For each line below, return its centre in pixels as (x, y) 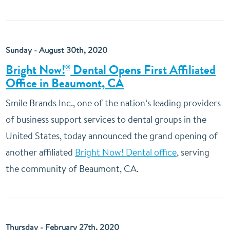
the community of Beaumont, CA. (72, 169)
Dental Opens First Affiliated (143, 70)
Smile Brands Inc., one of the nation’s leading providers (113, 103)
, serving (193, 152)
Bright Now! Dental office (126, 152)
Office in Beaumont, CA (65, 83)
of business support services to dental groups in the (106, 119)
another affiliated (41, 152)
